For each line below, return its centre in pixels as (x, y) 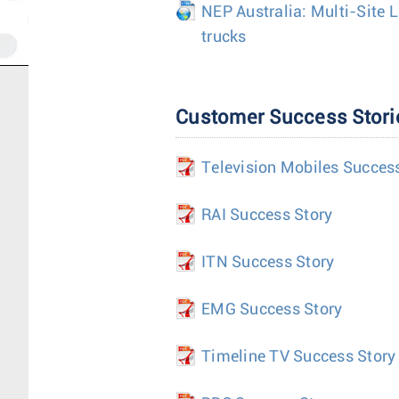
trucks (224, 37)
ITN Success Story (268, 263)
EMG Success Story (272, 310)
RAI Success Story (267, 216)
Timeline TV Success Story (299, 357)
